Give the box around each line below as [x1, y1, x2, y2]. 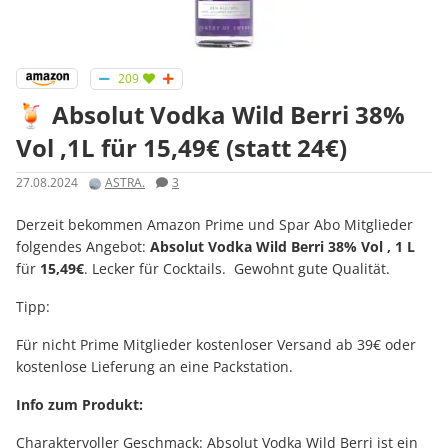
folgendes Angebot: [16, 236, 150, 256]
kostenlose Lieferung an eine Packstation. [16, 356, 293, 376]
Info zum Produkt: [16, 394, 143, 414]
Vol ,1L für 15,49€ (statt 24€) [16, 131, 347, 165]
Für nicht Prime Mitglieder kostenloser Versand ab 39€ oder [16, 334, 416, 354]
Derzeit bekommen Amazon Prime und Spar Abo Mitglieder [16, 214, 413, 234]
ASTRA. [105, 174, 145, 192]
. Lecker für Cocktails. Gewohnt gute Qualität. [84, 258, 390, 278]
